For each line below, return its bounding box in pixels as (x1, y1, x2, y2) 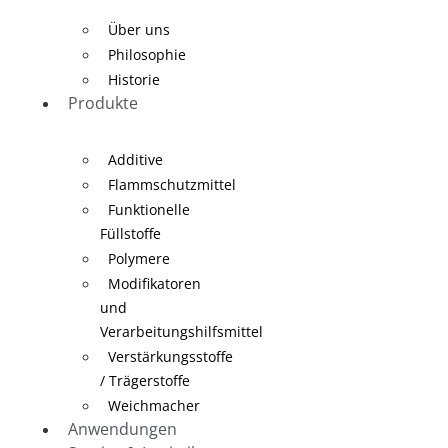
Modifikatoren (108, 274, 201, 293)
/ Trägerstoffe (100, 371, 190, 390)
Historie (108, 70, 160, 89)
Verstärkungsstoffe (108, 347, 233, 366)
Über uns (108, 20, 170, 39)
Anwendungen (68, 418, 177, 440)
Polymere (108, 249, 170, 268)
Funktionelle (108, 200, 190, 219)
